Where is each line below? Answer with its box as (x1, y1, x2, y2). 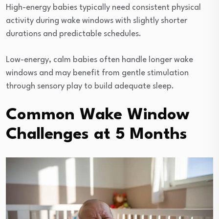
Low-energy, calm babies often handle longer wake (6, 55, 193, 64)
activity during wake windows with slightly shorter (6, 16, 187, 25)
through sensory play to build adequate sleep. (6, 82, 174, 90)
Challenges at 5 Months (6, 126, 187, 143)
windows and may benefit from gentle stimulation (6, 68, 189, 77)
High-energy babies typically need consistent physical (6, 3, 201, 12)
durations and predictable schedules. (6, 29, 141, 38)
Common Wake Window (6, 107, 189, 123)
